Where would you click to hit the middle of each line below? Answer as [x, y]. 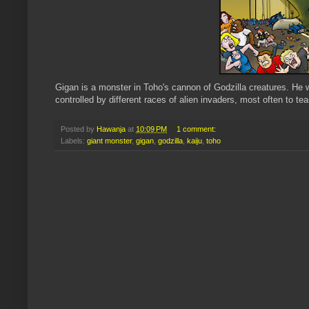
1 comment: [197, 129]
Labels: [74, 141]
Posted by [79, 129]
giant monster [109, 141]
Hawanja [111, 129]
